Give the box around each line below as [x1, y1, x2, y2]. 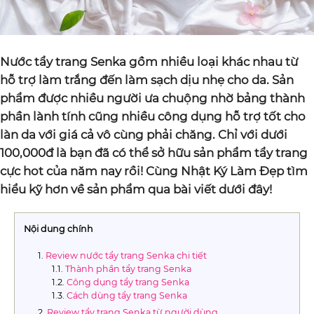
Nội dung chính [23, 224, 93, 235]
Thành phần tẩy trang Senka [64, 264, 191, 275]
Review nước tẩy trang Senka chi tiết [45, 250, 207, 261]
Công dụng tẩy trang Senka [66, 277, 189, 288]
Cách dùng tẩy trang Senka [66, 290, 187, 301]
